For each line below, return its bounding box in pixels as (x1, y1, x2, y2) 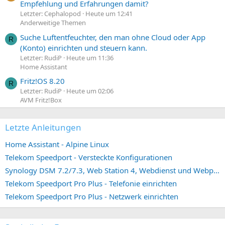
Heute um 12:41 (85, 9, 133, 19)
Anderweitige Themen (20, 18, 86, 28)
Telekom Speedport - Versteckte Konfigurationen (5, 152, 172, 163)
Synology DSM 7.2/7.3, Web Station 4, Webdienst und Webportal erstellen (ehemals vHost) (213, 165, 219, 176)
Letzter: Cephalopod (20, 9, 81, 19)
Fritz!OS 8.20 (20, 76, 65, 86)
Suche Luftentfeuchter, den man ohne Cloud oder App (20, 32, 205, 42)
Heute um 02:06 (66, 86, 114, 96)
